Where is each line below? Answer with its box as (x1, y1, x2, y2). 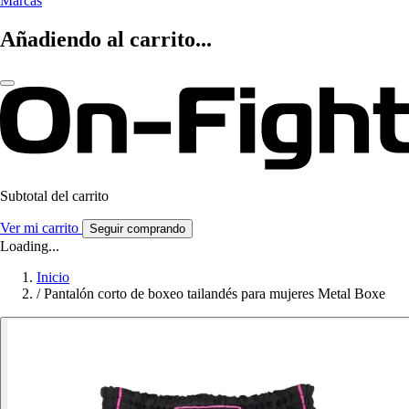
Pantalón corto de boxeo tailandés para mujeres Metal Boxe (44, 286, 385, 302)
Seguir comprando (89, 222, 185, 236)
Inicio (37, 269, 69, 286)
